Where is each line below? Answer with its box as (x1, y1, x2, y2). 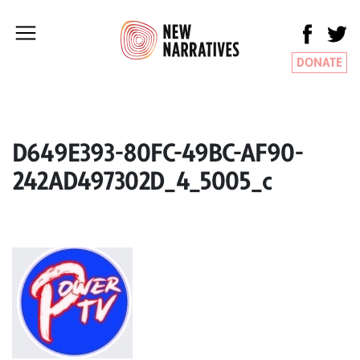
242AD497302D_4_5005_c (12, 165, 272, 198)
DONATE (297, 55, 342, 71)
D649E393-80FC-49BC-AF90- (12, 137, 303, 170)
